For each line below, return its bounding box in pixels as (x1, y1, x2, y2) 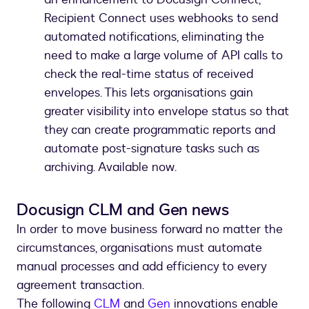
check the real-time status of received (44, 65, 253, 83)
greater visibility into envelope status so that (44, 102, 289, 120)
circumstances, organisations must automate (17, 239, 262, 257)
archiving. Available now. (44, 158, 177, 176)
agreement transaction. (17, 276, 148, 294)
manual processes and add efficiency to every (17, 257, 266, 275)
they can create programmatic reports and (44, 121, 275, 139)
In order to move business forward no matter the (17, 220, 283, 238)
